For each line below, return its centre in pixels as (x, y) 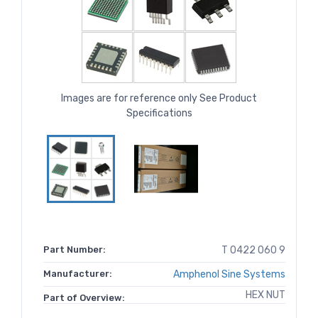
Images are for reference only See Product (159, 99)
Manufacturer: (78, 274)
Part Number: (75, 250)
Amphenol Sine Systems (229, 275)
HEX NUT (265, 295)
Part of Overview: (84, 298)
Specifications (159, 114)
